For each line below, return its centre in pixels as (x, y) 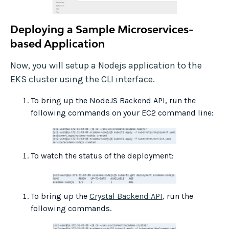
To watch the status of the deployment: (102, 156)
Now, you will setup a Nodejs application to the (106, 66)
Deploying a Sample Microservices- (102, 29)
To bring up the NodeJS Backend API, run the (113, 101)
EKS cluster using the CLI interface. (83, 79)
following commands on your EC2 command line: (122, 113)
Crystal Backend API (126, 196)
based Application (58, 44)
